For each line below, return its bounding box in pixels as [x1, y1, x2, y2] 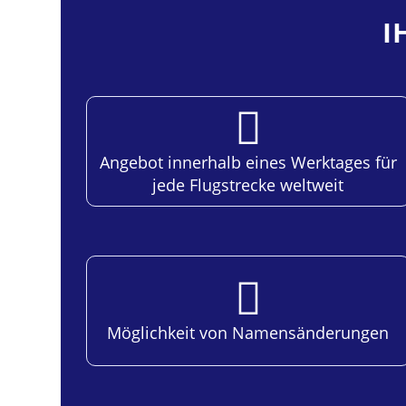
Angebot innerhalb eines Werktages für [99, 150, 397, 173]
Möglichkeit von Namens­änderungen [107, 322, 390, 344]
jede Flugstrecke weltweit [152, 173, 344, 196]
